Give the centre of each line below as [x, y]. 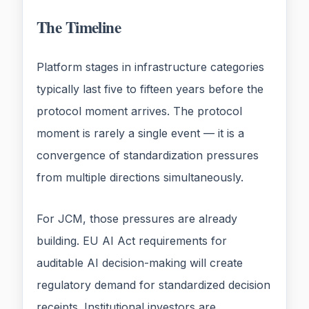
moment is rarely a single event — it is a [140, 133]
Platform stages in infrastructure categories [150, 67]
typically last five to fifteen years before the [150, 89]
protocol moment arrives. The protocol [139, 111]
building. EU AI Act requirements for [132, 241]
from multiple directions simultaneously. [140, 178]
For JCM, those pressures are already [137, 219]
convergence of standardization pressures [148, 156]
